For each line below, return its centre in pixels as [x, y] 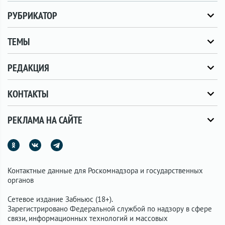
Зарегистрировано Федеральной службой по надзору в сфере [110, 209]
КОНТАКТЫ [28, 94]
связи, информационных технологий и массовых [88, 218]
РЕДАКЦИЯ [28, 68]
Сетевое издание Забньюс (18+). [60, 199]
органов [21, 180]
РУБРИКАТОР [32, 16]
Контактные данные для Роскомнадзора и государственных [105, 171]
